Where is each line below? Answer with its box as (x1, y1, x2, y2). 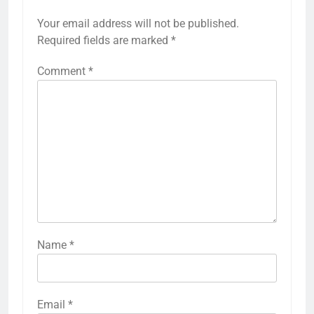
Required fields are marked (37, 33, 171, 47)
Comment (37, 64, 88, 78)
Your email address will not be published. (37, 16, 239, 30)
